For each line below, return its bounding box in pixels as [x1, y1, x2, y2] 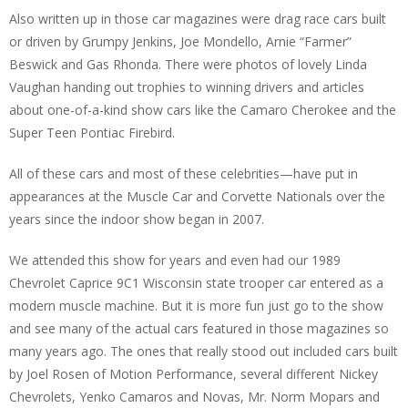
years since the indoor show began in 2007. [9, 210, 264, 229]
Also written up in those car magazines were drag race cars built [9, 10, 386, 28]
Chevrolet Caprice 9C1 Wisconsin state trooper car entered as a [9, 274, 383, 292]
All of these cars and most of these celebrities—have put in [9, 165, 358, 183]
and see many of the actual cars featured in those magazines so [9, 320, 389, 338]
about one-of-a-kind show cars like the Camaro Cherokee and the [9, 101, 396, 119]
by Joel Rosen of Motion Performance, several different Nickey [9, 365, 378, 383]
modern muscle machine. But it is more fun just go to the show [9, 297, 383, 315]
